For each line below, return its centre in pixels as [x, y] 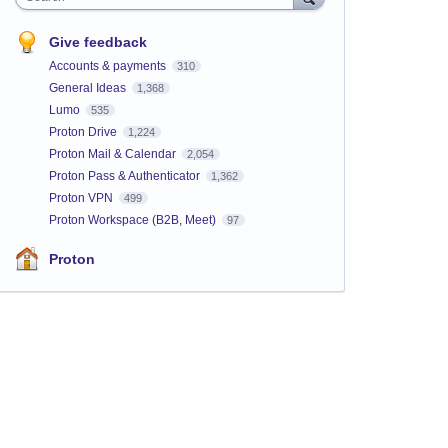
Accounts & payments [108, 65]
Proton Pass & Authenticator [125, 175]
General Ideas [88, 87]
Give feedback [97, 41]
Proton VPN [82, 197]
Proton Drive [84, 131]
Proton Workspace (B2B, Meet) [133, 219]
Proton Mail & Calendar [113, 153]
